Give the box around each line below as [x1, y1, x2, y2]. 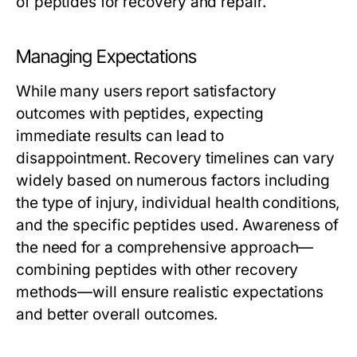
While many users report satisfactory [16, 82, 277, 100]
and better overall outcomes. [16, 305, 218, 324]
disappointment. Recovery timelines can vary [16, 149, 335, 167]
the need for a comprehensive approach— [16, 238, 314, 257]
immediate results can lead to [16, 127, 225, 145]
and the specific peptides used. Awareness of [16, 216, 339, 234]
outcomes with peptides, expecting [16, 104, 264, 123]
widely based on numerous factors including [16, 171, 331, 190]
